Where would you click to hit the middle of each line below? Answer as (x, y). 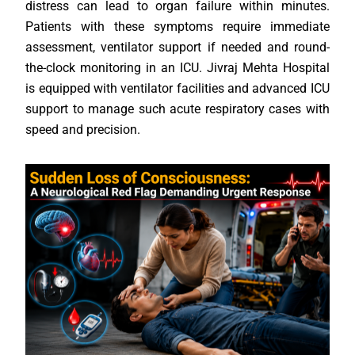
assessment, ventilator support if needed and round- (177, 47)
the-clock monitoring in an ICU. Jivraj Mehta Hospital (177, 67)
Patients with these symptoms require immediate (177, 26)
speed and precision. (83, 129)
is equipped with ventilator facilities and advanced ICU (177, 88)
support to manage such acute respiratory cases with (177, 109)
